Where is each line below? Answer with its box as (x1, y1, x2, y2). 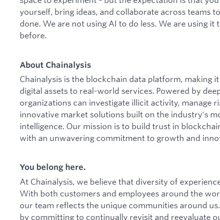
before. (20, 30, 47, 41)
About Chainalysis (20, 59, 91, 70)
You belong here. (20, 162, 87, 172)
